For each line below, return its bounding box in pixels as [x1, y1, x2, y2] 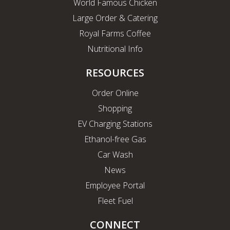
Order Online [91, 87, 139, 99]
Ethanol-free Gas [84, 133, 146, 145]
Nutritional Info [87, 43, 143, 55]
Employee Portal [85, 180, 145, 191]
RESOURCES [86, 66, 144, 80]
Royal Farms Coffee [79, 28, 151, 40]
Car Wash [97, 149, 133, 161]
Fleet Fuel [97, 195, 133, 207]
